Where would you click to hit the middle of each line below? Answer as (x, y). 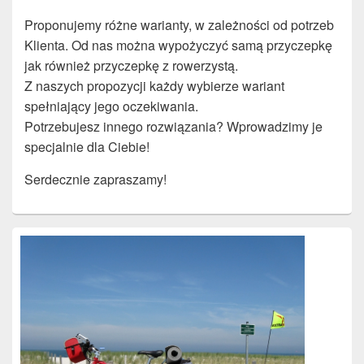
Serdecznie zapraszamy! (95, 180)
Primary (30, 234)
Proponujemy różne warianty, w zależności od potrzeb (179, 25)
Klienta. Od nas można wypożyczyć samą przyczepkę (178, 45)
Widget (28, 263)
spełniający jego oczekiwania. (111, 106)
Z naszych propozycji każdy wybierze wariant (154, 86)
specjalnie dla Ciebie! (87, 147)
